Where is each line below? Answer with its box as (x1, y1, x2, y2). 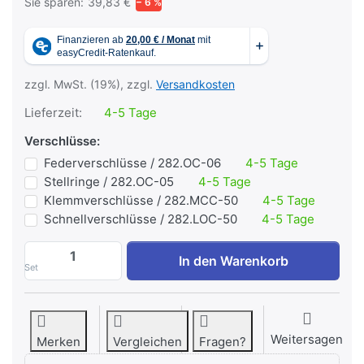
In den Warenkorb (178, 253, 288, 270)
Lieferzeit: (24, 105, 82, 121)
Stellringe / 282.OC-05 (44, 174, 174, 190)
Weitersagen (271, 331, 343, 348)
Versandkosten (156, 77, 235, 92)
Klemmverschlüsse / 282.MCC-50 (44, 193, 238, 209)
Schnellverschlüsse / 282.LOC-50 (44, 211, 237, 227)
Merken (37, 334, 80, 350)
